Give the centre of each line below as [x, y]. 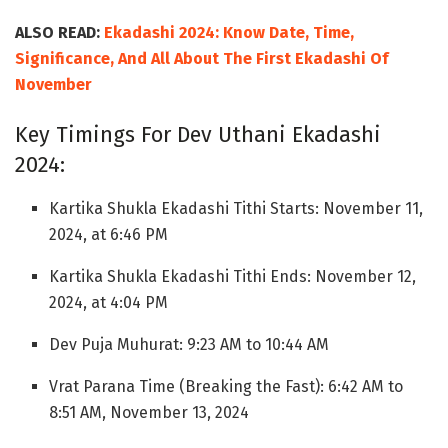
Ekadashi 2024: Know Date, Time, [229, 33]
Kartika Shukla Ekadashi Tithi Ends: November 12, [233, 277]
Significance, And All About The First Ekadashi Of [201, 59]
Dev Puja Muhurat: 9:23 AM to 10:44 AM [189, 345]
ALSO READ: [59, 33]
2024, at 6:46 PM [109, 235]
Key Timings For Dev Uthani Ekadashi [198, 135]
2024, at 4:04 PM [109, 303]
